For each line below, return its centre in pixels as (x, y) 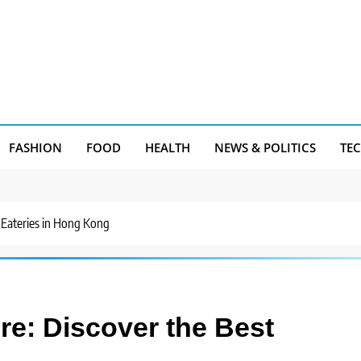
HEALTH (168, 147)
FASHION (35, 147)
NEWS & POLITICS (265, 147)
